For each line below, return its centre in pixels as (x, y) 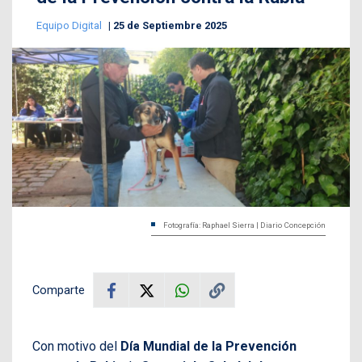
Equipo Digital (70, 26)
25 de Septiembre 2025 (170, 26)
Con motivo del (76, 347)
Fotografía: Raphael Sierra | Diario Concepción (244, 225)
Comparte (59, 290)
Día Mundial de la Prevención (208, 347)
